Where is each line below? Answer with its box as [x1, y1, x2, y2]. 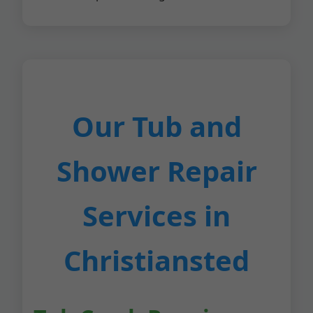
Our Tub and [71, 107, 242, 145]
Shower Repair [56, 152, 257, 190]
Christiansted [64, 241, 249, 279]
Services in [82, 196, 231, 235]
